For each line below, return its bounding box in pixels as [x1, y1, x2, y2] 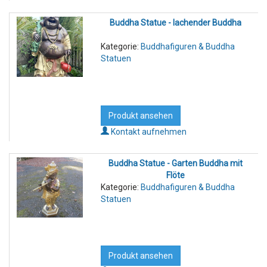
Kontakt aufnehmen [110, 126, 187, 136]
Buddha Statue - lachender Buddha [110, 18, 242, 28]
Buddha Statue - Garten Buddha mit [108, 158, 243, 168]
